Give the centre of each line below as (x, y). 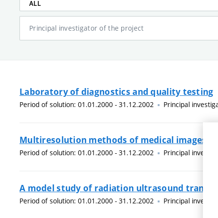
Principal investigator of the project (87, 28)
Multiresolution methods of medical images (113, 140)
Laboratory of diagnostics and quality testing (117, 91)
